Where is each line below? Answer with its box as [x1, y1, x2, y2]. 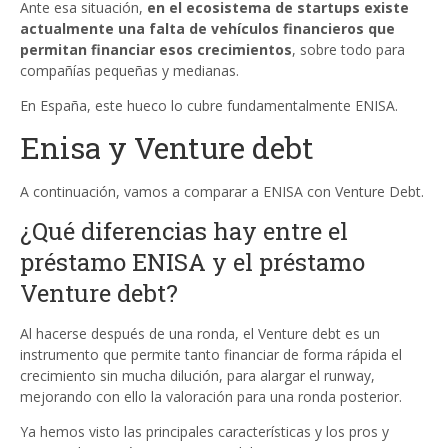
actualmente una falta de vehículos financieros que [20, 19, 395, 38]
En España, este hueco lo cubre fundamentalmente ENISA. [20, 96, 398, 115]
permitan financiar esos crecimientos [20, 40, 292, 59]
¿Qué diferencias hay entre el [20, 215, 348, 247]
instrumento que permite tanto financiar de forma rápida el [20, 345, 402, 364]
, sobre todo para [292, 40, 405, 59]
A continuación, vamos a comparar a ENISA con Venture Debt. [20, 182, 424, 201]
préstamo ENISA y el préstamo [20, 246, 365, 278]
